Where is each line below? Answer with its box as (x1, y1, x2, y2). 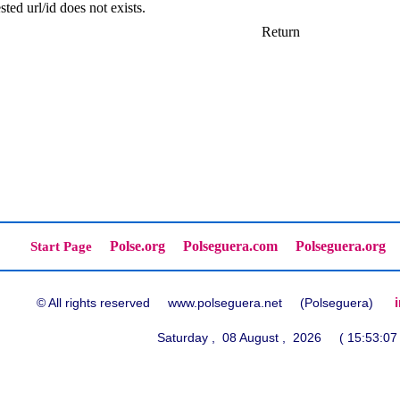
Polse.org (110, 238, 165, 254)
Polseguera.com (183, 238, 278, 254)
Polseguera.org (296, 238, 386, 254)
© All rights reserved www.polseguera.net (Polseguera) (37, 296, 395, 310)
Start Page (30, 239, 92, 254)
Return (262, 23, 300, 39)
